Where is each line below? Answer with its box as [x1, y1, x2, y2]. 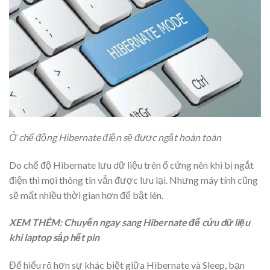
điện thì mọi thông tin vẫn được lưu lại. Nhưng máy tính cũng [9, 174, 258, 186]
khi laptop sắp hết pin [9, 231, 99, 243]
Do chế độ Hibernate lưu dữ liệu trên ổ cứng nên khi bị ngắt [9, 159, 254, 171]
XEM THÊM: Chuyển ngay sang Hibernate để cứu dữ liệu [9, 216, 250, 228]
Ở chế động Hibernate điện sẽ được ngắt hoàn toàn [9, 131, 221, 143]
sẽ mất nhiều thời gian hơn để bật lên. [9, 189, 163, 201]
